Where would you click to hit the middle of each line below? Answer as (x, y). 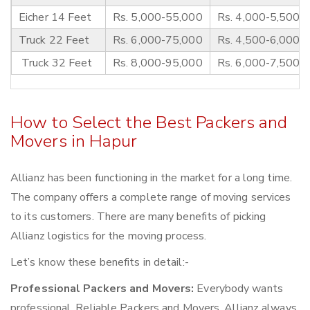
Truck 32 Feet (56, 63)
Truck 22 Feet (54, 40)
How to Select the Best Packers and (149, 123)
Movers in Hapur (74, 142)
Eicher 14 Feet (55, 18)
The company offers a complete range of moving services (151, 198)
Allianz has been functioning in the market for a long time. (151, 178)
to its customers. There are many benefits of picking (138, 217)
